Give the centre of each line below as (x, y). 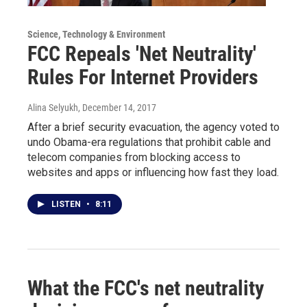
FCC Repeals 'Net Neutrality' (142, 53)
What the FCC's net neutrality (146, 288)
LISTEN (67, 204)
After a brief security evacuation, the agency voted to (153, 127)
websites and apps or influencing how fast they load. (153, 172)
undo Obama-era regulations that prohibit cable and (149, 142)
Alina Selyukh (53, 107)
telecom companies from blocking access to (134, 157)
